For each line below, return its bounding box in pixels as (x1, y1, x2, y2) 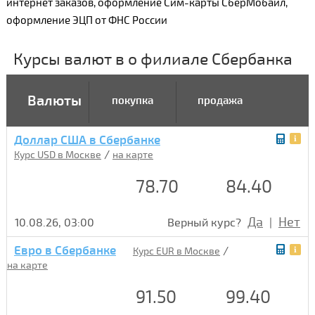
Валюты (27, 91, 82, 110)
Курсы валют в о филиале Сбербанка (13, 49, 292, 70)
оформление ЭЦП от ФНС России (6, 13, 167, 27)
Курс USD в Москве (13, 148, 101, 161)
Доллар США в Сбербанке (13, 132, 160, 148)
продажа (197, 94, 243, 108)
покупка (112, 94, 154, 108)
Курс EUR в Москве (132, 245, 220, 257)
